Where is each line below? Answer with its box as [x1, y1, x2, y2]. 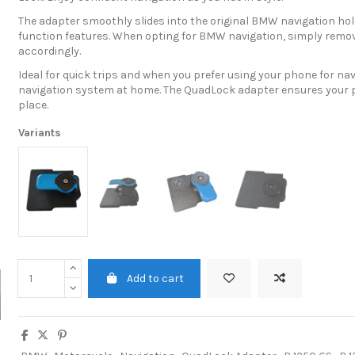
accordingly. [17, 44, 81, 58]
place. [17, 98, 48, 113]
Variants [17, 126, 61, 140]
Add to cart [126, 271, 184, 285]
